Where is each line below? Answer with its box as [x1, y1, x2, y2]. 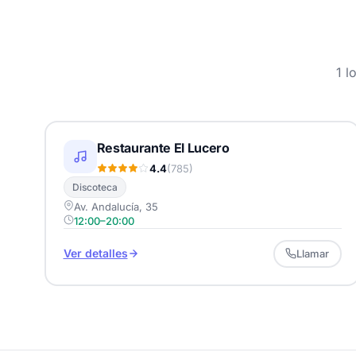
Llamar [296, 247, 330, 261]
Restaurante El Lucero [96, 139, 230, 156]
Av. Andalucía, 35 [73, 199, 158, 213]
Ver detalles [63, 246, 128, 261]
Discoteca [72, 180, 118, 193]
